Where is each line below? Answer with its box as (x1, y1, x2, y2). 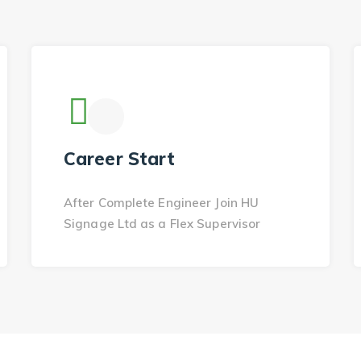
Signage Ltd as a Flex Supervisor (64, 216, 261, 231)
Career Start (64, 147, 176, 170)
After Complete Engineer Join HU (64, 195, 259, 210)
